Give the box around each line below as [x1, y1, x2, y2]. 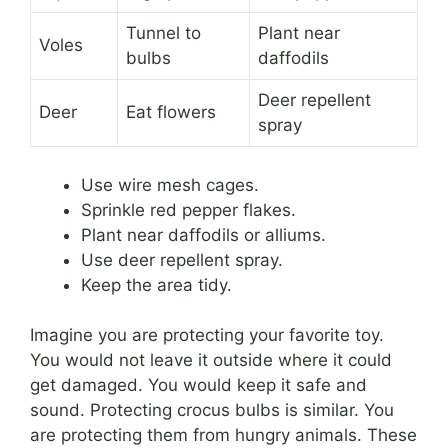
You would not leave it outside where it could [30, 350, 392, 371]
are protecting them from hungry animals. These [30, 425, 417, 446]
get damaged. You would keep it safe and [30, 375, 367, 396]
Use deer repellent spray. [81, 249, 283, 270]
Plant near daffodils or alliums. [81, 224, 326, 245]
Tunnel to [126, 23, 201, 44]
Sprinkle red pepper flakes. [81, 199, 296, 220]
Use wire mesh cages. [81, 174, 259, 195]
